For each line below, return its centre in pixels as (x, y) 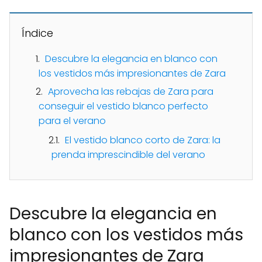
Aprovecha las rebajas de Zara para (131, 91)
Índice (37, 33)
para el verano (72, 120)
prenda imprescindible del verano (128, 154)
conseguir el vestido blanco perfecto (123, 106)
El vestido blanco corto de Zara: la (143, 140)
